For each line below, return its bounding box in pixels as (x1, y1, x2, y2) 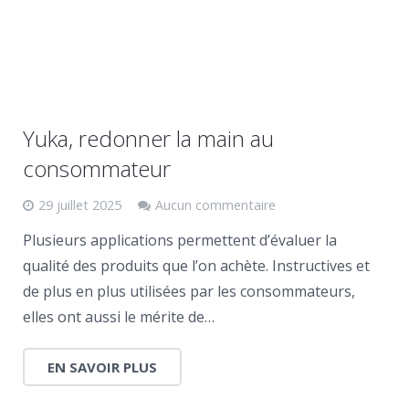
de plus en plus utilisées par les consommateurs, (23, 281, 355, 301)
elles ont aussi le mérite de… (23, 307, 215, 327)
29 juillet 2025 (38, 196, 121, 214)
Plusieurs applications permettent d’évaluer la (23, 230, 337, 250)
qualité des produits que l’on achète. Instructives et (23, 256, 370, 276)
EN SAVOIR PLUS (47, 358, 157, 376)
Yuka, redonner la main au (23, 123, 274, 153)
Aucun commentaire (155, 196, 276, 214)
